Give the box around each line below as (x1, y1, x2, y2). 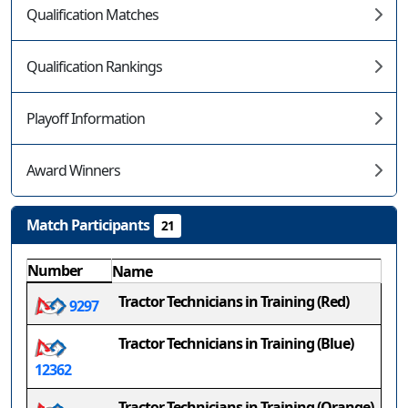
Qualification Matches (26, 5, 158, 25)
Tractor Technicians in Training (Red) (118, 291, 349, 311)
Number (27, 260, 82, 280)
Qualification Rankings (26, 56, 162, 76)
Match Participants (26, 215, 149, 235)
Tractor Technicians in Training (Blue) (118, 333, 353, 353)
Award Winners (26, 160, 120, 180)
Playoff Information (26, 108, 145, 128)
